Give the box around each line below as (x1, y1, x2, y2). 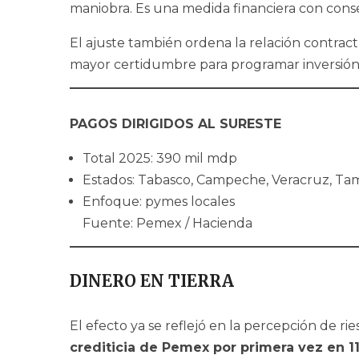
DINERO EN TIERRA (70, 271, 234, 292)
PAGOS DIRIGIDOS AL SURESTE (70, 116, 281, 132)
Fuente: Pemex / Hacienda (83, 216, 252, 232)
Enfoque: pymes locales (83, 194, 235, 210)
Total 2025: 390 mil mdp (83, 151, 237, 167)
